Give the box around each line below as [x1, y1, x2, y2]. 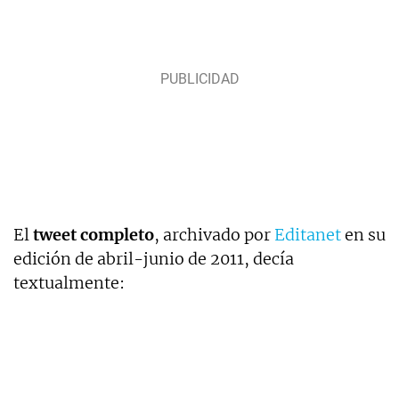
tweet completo [33, 224, 154, 245]
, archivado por [154, 224, 274, 245]
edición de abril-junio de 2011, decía [13, 248, 294, 269]
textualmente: [13, 272, 125, 293]
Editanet [274, 224, 341, 245]
